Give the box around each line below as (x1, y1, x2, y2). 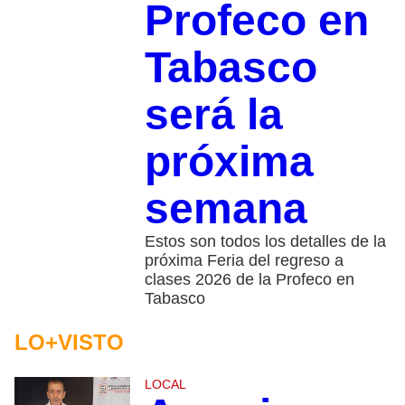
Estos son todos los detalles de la (144, 232, 386, 251)
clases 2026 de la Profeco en (144, 270, 354, 289)
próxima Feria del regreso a (144, 251, 344, 270)
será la (144, 90, 283, 139)
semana (144, 184, 307, 233)
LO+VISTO (14, 330, 124, 355)
